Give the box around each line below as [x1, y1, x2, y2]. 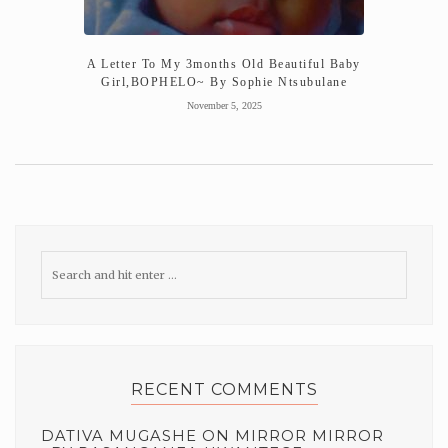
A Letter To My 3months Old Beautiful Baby [87, 56, 361, 71]
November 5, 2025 [186, 99, 262, 111]
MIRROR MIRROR [235, 426, 384, 445]
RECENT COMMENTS [130, 379, 318, 399]
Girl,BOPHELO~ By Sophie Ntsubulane [101, 74, 347, 89]
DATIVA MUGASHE [41, 426, 197, 445]
